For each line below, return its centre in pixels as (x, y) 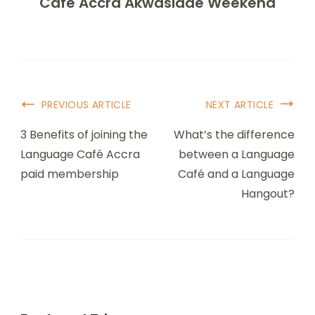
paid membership (70, 174)
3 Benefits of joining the (84, 134)
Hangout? (268, 193)
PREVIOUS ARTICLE (86, 104)
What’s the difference (234, 134)
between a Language (237, 154)
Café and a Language (236, 174)
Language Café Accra (80, 154)
